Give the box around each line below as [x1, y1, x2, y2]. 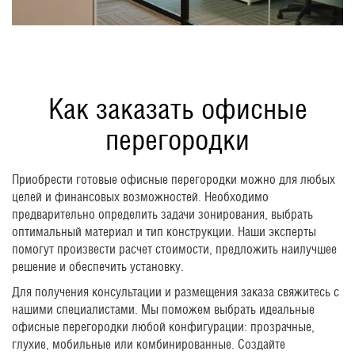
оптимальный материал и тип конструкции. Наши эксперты [12, 223, 316, 239]
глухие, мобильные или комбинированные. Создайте [12, 336, 285, 352]
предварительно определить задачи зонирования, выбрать [12, 206, 313, 222]
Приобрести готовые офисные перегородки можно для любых [12, 171, 335, 187]
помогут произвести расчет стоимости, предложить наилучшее [12, 241, 337, 257]
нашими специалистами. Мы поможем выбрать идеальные [12, 301, 315, 317]
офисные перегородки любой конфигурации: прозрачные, [12, 319, 315, 334]
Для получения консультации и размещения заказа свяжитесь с [12, 284, 339, 300]
